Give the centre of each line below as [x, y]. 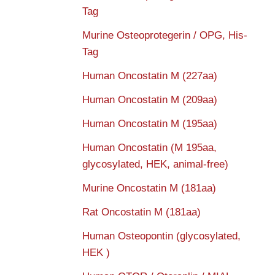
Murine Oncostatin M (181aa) [149, 188]
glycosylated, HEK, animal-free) [155, 165]
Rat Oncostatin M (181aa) [141, 212]
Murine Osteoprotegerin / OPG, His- [165, 36]
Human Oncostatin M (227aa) [149, 76]
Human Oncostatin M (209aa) [149, 100]
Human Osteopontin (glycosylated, [161, 236]
